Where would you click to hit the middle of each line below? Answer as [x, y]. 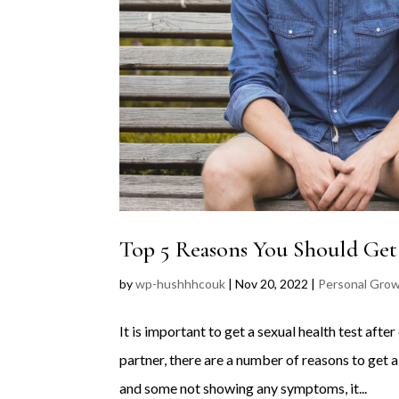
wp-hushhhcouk [181, 283]
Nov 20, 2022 [272, 283]
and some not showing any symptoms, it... [244, 387]
